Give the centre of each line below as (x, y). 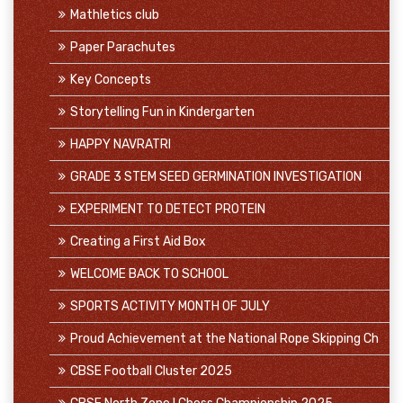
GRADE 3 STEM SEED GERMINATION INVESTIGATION (216, 177)
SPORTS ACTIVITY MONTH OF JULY (170, 306)
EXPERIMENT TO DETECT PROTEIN (168, 209)
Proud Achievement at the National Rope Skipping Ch (224, 339)
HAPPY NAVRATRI (121, 144)
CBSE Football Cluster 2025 (151, 371)
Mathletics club (115, 15)
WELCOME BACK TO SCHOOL (149, 274)
